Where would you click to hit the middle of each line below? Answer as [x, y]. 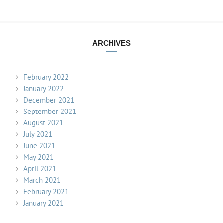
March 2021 [42, 180]
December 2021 [49, 100]
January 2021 [44, 203]
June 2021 [39, 145]
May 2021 [39, 157]
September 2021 [50, 111]
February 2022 [46, 77]
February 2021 [46, 191]
